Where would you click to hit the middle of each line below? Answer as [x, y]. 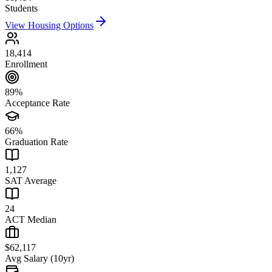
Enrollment [26, 64]
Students [21, 8]
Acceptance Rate [37, 103]
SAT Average [31, 181]
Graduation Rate [36, 142]
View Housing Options [49, 25]
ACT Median [31, 220]
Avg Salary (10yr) [39, 259]
